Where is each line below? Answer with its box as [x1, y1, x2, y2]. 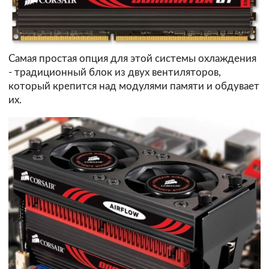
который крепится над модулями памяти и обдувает [8, 81, 259, 92]
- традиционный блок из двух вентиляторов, [8, 67, 221, 78]
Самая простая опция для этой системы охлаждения [8, 53, 256, 64]
